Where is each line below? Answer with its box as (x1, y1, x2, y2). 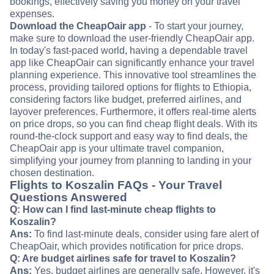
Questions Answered (10, 191, 127, 204)
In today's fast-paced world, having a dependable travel (10, 45, 248, 56)
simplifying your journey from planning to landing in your (10, 155, 251, 166)
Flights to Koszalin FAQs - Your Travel (10, 179, 222, 192)
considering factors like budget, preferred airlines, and (10, 94, 242, 105)
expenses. (10, 9, 54, 20)
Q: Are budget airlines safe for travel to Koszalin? (10, 253, 236, 264)
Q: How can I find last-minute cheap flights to (10, 204, 216, 215)
